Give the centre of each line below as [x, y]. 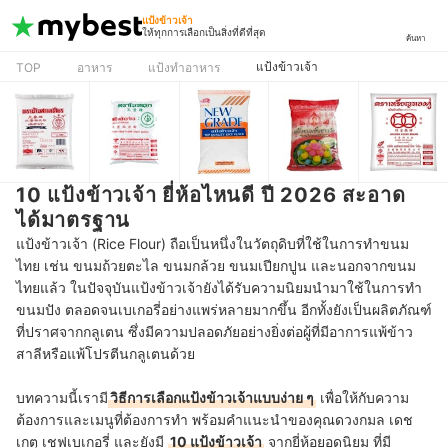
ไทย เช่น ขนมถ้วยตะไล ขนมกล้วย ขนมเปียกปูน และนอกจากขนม [216, 265]
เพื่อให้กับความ [362, 397]
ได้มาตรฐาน [73, 220]
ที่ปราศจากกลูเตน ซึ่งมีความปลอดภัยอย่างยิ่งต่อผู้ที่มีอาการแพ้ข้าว [214, 331]
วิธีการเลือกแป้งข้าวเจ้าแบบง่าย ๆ [212, 397]
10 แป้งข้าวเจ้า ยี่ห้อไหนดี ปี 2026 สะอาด [211, 195]
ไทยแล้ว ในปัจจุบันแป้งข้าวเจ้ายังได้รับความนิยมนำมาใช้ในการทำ [219, 287]
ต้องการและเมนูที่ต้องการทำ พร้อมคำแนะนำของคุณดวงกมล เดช [214, 419]
